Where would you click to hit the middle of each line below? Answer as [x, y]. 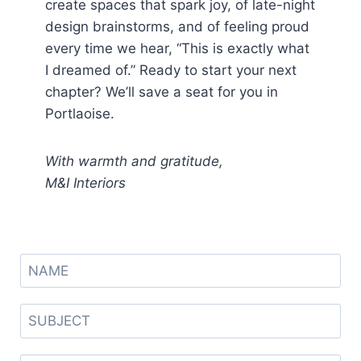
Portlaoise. [80, 113]
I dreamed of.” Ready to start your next [171, 70]
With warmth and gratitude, [134, 161]
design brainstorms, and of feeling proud [177, 26]
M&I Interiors [85, 183]
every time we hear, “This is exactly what [177, 48]
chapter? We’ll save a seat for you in [162, 91]
